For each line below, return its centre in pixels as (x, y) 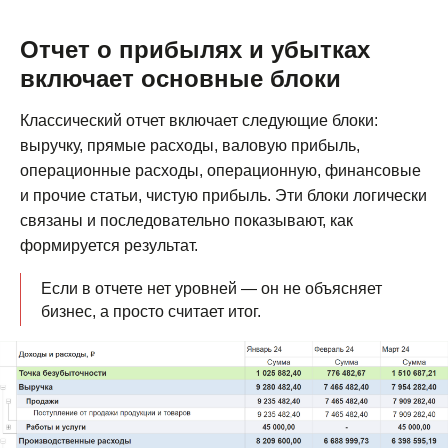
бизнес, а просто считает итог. (151, 311)
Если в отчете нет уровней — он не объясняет (211, 288)
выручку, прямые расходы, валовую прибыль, (190, 145)
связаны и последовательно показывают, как (186, 220)
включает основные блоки (180, 78)
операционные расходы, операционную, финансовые (220, 170)
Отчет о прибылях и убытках (195, 49)
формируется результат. (109, 245)
